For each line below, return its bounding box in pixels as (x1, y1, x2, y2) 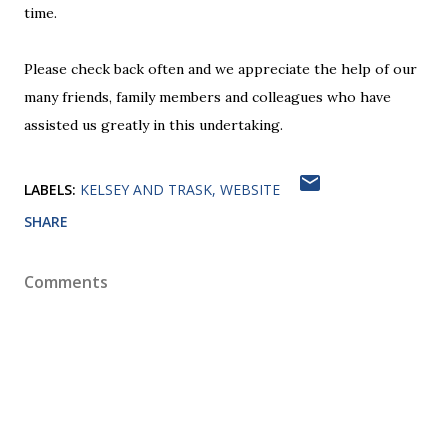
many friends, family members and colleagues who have (24, 87, 391, 106)
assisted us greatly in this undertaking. (24, 115, 283, 134)
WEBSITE (220, 179, 280, 199)
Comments (24, 270, 108, 293)
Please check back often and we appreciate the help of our (24, 59, 417, 78)
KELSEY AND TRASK (80, 179, 212, 199)
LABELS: (24, 179, 76, 199)
